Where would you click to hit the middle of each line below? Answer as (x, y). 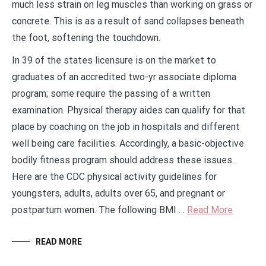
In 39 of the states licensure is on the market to (114, 61)
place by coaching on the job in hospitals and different (126, 127)
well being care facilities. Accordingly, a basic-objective (128, 144)
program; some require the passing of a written (111, 94)
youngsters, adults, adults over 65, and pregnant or (118, 194)
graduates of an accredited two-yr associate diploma (124, 77)
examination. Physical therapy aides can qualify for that (129, 110)
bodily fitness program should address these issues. (123, 160)
